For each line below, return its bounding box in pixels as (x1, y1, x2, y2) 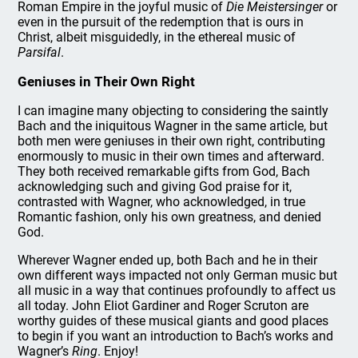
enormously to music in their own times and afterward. (18, 149, 325, 164)
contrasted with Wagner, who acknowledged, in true (18, 194, 306, 209)
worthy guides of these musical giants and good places (18, 313, 329, 328)
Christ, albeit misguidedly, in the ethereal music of (18, 30, 296, 45)
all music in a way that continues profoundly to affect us (18, 283, 336, 298)
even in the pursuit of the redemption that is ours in (18, 14, 304, 30)
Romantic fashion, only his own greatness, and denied (18, 209, 322, 225)
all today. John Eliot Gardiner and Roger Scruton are (18, 298, 309, 313)
